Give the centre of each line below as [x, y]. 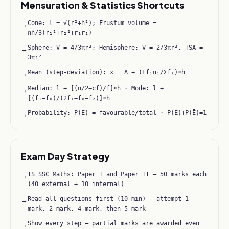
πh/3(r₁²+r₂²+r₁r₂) [60, 33]
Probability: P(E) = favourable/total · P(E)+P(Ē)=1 [117, 113]
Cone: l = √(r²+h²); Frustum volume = [92, 23]
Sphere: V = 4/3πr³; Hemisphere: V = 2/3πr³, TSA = [115, 48]
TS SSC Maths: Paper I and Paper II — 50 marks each [117, 174]
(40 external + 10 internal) [76, 184]
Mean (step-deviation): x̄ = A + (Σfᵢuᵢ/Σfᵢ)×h [106, 72]
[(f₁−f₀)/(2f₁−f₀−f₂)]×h [69, 98]
